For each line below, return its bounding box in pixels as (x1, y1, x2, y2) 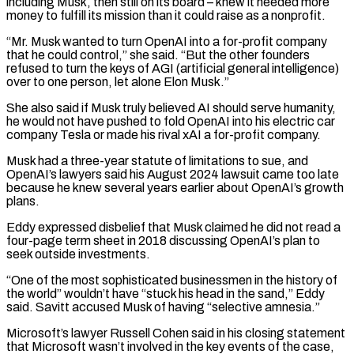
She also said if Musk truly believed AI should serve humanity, (6, 100, 336, 115)
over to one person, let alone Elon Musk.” (6, 74, 229, 88)
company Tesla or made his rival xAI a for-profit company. (6, 127, 321, 141)
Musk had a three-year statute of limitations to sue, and (6, 153, 308, 168)
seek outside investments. (6, 247, 150, 261)
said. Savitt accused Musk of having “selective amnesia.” (6, 299, 320, 314)
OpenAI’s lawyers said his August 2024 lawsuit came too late (6, 167, 339, 181)
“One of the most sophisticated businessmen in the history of (6, 273, 337, 287)
